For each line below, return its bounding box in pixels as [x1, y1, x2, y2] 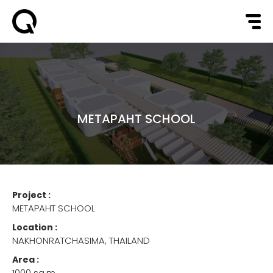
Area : [12, 253, 39, 266]
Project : [12, 189, 51, 201]
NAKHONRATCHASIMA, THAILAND [12, 234, 150, 247]
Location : [12, 221, 57, 233]
